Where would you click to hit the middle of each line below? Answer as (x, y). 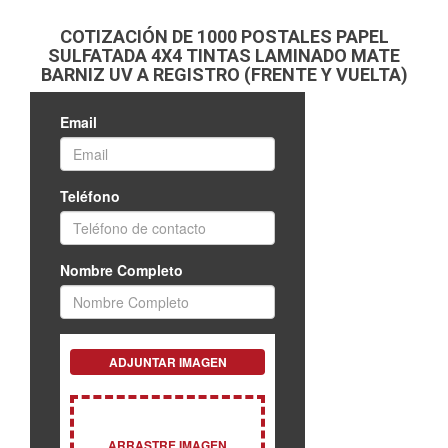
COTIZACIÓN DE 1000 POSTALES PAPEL (224, 36)
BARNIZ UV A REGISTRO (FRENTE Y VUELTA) (224, 74)
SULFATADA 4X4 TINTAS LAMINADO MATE (224, 55)
